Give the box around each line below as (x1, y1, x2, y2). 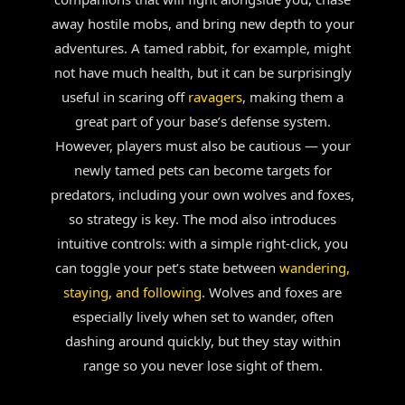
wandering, (279, 259, 350, 277)
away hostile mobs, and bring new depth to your (51, 14, 354, 33)
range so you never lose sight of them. (82, 356, 323, 374)
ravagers (188, 88, 242, 106)
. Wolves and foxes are (202, 283, 342, 301)
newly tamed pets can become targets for (73, 161, 332, 179)
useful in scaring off (61, 88, 188, 106)
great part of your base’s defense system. (74, 112, 331, 130)
